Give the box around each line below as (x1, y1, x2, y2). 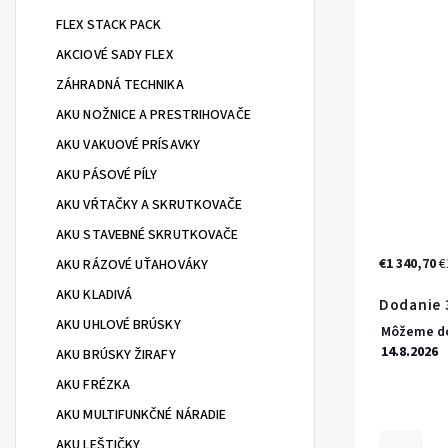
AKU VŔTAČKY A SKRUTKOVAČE (56, 195, 243, 215)
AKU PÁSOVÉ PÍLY (56, 165, 158, 185)
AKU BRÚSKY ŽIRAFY (56, 345, 176, 365)
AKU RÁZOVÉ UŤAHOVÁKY (56, 255, 208, 275)
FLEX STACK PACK (56, 15, 162, 35)
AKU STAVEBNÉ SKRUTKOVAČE (56, 225, 239, 245)
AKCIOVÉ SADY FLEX (56, 45, 173, 65)
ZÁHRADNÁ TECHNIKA (56, 75, 184, 95)
